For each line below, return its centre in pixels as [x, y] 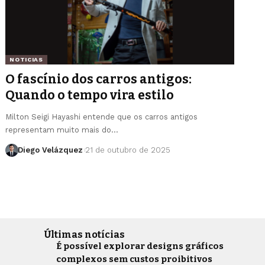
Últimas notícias [85, 234]
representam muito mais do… [62, 130]
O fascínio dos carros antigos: [99, 79]
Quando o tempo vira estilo [90, 95]
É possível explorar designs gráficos [140, 246]
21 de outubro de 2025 [128, 150]
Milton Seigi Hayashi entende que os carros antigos [102, 117]
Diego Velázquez [50, 150]
